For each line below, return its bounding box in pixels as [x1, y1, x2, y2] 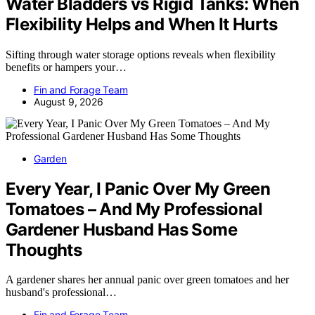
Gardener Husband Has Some [6, 219, 237, 240]
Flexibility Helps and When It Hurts [6, 13, 277, 34]
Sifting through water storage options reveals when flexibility [6, 48, 276, 60]
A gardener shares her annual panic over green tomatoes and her [6, 274, 289, 286]
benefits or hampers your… [6, 60, 127, 73]
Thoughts [6, 239, 82, 260]
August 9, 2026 [34, 95, 103, 108]
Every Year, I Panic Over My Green [6, 178, 271, 199]
